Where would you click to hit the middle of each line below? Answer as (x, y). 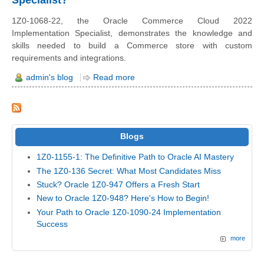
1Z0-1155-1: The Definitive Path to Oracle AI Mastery (136, 157)
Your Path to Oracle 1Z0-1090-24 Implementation (129, 212)
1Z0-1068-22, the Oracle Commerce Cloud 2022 (132, 21)
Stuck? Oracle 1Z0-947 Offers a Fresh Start (118, 184)
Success (52, 224)
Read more (114, 77)
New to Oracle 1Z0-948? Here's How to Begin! (123, 199)
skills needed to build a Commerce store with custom (132, 46)
